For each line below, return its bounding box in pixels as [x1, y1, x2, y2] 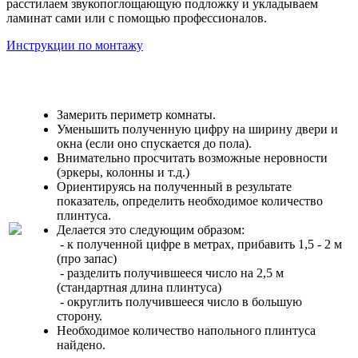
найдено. [57, 338, 109, 352]
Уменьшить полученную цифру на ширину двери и [57, 122, 338, 137]
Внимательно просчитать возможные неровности [57, 151, 328, 165]
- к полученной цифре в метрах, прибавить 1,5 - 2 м [57, 237, 342, 252]
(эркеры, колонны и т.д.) [57, 165, 189, 180]
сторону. [57, 309, 102, 324]
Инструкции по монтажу [6, 38, 143, 53]
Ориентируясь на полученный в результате [57, 180, 292, 194]
